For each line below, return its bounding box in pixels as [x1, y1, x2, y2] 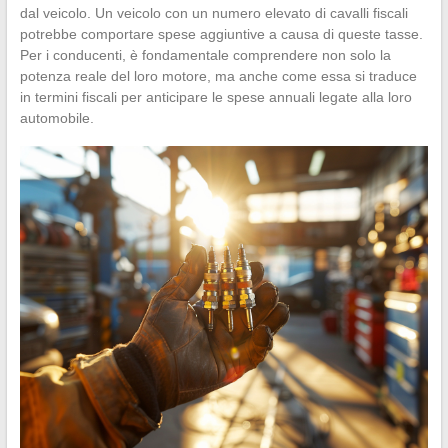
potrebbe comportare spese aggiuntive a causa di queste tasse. [19, 25, 423, 42]
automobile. [19, 109, 94, 126]
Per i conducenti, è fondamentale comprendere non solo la [19, 46, 391, 63]
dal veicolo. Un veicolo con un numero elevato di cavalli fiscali [19, 4, 408, 21]
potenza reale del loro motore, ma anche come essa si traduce [19, 67, 417, 84]
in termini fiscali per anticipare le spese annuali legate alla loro [19, 88, 412, 105]
